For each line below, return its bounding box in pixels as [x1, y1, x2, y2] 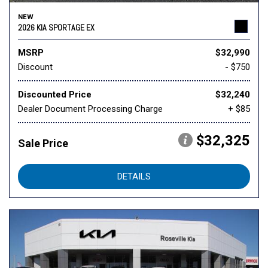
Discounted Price [18, 89, 92, 100]
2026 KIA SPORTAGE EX [18, 22, 95, 33]
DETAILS [117, 171, 151, 182]
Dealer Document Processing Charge [18, 103, 163, 115]
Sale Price [18, 137, 68, 150]
